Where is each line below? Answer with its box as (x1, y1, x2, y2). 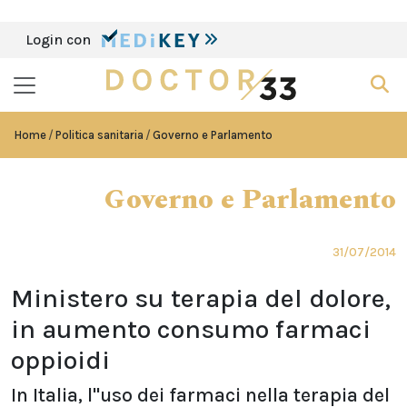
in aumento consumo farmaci (11, 314, 371, 344)
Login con (25, 31, 94, 48)
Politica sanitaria (55, 128, 144, 142)
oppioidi (11, 345, 110, 375)
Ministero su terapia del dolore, (11, 283, 391, 313)
